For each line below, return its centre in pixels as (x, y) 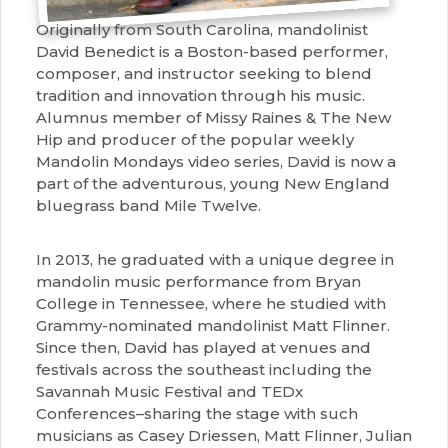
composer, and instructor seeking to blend (204, 73)
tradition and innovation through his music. (200, 95)
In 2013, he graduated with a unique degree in (215, 259)
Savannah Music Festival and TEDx (169, 391)
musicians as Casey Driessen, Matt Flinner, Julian (224, 435)
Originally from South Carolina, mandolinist (202, 29)
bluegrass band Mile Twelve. (148, 205)
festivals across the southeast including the (204, 369)
